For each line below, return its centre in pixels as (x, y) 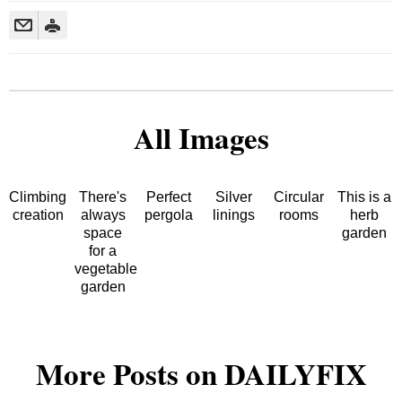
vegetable (105, 268)
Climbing (38, 197)
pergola (168, 214)
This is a (364, 197)
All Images (201, 137)
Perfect (168, 197)
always (103, 214)
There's (103, 197)
